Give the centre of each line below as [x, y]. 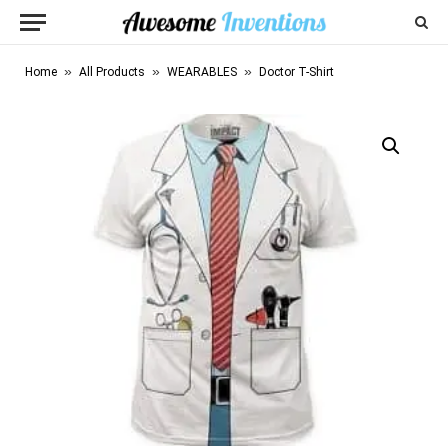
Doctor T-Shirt [296, 72]
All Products [112, 72]
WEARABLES [202, 72]
